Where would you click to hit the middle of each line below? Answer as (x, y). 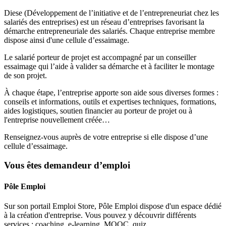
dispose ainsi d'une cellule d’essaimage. (67, 40)
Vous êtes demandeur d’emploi (67, 165)
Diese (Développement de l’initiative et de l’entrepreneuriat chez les (111, 13)
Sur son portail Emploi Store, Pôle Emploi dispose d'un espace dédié (113, 206)
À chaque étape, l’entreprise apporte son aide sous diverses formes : (111, 92)
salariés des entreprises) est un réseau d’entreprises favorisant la (104, 22)
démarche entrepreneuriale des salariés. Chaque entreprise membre (109, 31)
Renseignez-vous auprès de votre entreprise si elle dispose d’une (106, 137)
